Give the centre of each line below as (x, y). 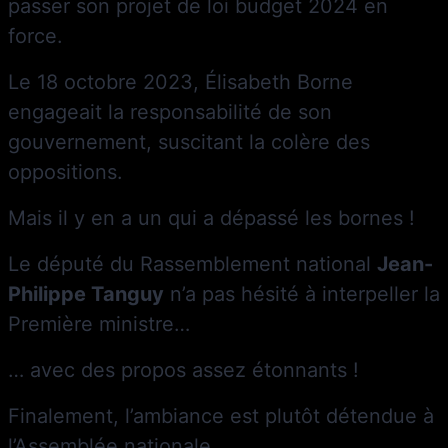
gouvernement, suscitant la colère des (189, 141)
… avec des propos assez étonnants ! (186, 369)
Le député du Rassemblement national (192, 263)
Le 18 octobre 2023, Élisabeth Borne (180, 81)
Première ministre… (99, 323)
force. (38, 35)
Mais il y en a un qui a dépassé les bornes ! (214, 217)
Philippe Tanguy (86, 293)
